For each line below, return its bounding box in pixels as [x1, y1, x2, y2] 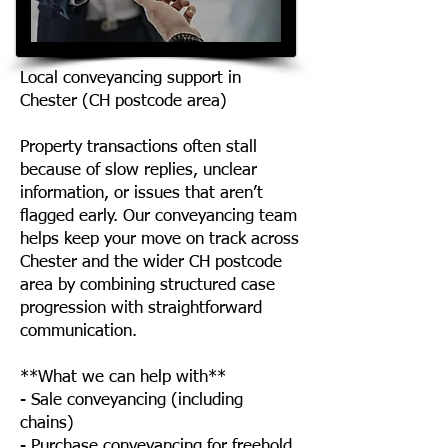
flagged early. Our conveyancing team [20, 208, 297, 225]
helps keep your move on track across [20, 231, 299, 248]
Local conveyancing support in [20, 70, 241, 87]
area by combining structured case [20, 277, 275, 294]
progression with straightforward [20, 300, 262, 317]
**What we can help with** [20, 369, 226, 386]
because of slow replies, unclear [20, 162, 257, 179]
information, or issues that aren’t [20, 185, 263, 202]
